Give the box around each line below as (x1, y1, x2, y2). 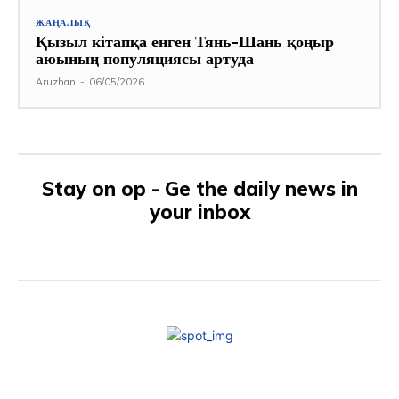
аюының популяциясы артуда (36, 48, 254, 69)
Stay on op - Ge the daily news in (41, 176, 358, 202)
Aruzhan (36, 76, 76, 89)
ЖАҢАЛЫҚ (36, 17, 91, 29)
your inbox (149, 199, 250, 225)
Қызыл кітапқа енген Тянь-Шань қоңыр (36, 31, 334, 53)
